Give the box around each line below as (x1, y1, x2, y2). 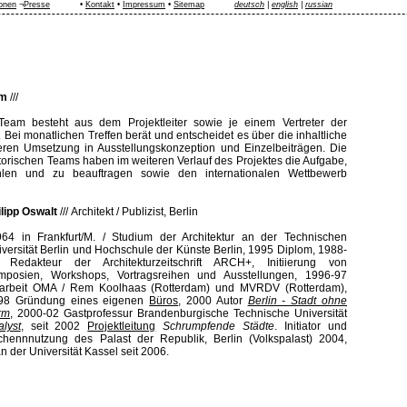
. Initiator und (274, 320, 348, 333)
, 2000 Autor (178, 294, 248, 307)
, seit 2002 (20, 320, 88, 333)
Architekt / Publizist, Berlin (71, 205, 198, 218)
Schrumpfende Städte (163, 320, 275, 333)
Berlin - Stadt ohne (247, 294, 348, 307)
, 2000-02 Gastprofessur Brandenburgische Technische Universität (10, 307, 347, 320)
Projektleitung (87, 320, 156, 333)
